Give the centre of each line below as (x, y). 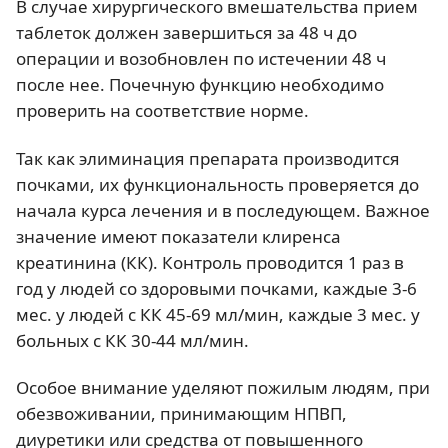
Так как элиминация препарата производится (208, 158)
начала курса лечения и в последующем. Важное (223, 210)
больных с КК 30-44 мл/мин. (132, 340)
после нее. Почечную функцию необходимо (200, 85)
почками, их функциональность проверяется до (217, 184)
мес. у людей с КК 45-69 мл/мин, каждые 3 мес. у (218, 314)
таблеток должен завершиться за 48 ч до (186, 33)
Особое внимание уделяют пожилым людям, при (223, 387)
